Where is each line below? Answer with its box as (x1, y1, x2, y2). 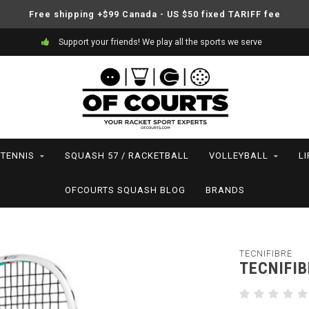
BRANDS (205, 185, 245, 195)
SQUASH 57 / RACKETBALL (65, 150, 189, 161)
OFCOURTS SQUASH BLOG (64, 185, 186, 195)
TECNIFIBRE (239, 248, 292, 259)
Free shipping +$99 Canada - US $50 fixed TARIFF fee (28, 9, 281, 19)
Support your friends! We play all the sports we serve (56, 37, 262, 47)
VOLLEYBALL (209, 150, 268, 161)
